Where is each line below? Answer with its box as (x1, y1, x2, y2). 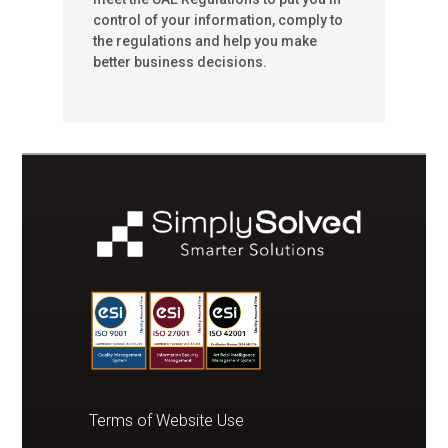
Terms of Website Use (88, 411, 244, 431)
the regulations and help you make (92, 33, 317, 50)
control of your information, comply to (92, 12, 343, 29)
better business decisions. (92, 54, 267, 71)
